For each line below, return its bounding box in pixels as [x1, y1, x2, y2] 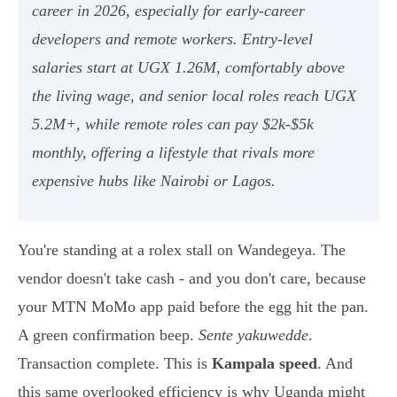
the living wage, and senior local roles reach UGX [32, 87, 356, 105]
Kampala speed [212, 354, 317, 373]
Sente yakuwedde [198, 326, 308, 345]
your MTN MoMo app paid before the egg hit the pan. [18, 298, 369, 316]
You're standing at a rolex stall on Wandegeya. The [18, 241, 346, 260]
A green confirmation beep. [18, 326, 198, 345]
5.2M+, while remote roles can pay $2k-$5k [32, 115, 314, 134]
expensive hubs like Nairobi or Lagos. [32, 172, 276, 191]
